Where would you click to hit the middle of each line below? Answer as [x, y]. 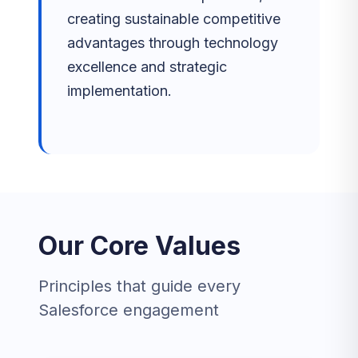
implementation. [119, 91]
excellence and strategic [147, 67]
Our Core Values [139, 246]
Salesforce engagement [129, 310]
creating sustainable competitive [174, 19]
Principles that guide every [139, 286]
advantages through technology [173, 43]
